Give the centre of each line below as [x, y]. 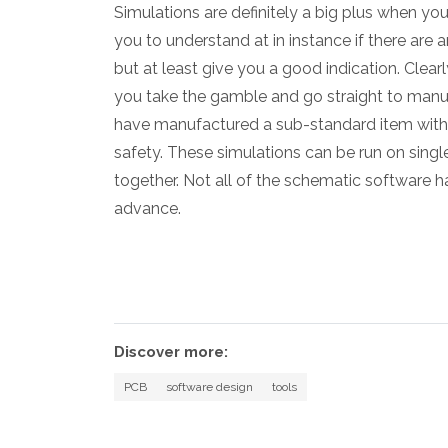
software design [209, 386]
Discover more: [171, 351]
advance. [147, 208]
